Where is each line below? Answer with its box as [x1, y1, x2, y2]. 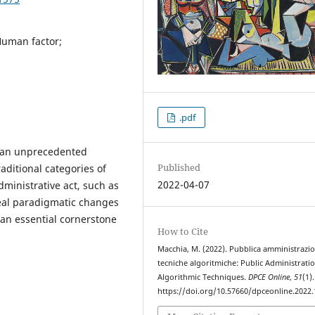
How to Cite [157, 225, 209, 238]
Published [157, 161, 201, 174]
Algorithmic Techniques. [157, 272, 249, 283]
